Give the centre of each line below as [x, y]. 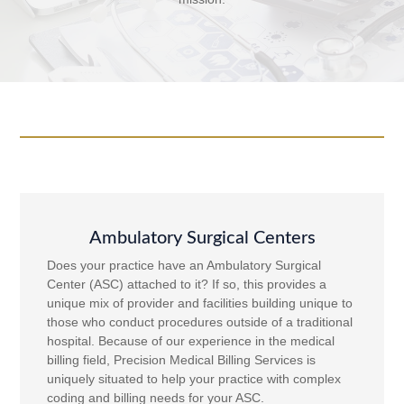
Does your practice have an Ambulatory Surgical [184, 266]
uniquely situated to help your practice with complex [194, 379]
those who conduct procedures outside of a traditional [200, 322]
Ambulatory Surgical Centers [202, 239]
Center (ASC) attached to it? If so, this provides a [187, 285]
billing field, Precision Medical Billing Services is [182, 360]
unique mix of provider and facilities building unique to [200, 303]
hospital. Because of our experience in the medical [191, 341]
